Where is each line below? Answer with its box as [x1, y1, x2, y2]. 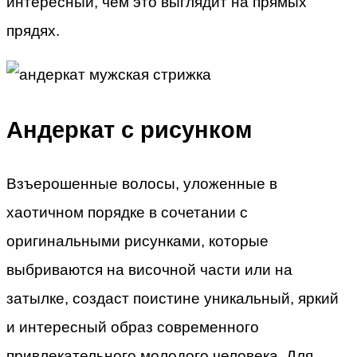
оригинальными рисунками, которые [6, 233, 269, 250]
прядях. [6, 22, 60, 40]
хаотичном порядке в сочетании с [6, 204, 248, 222]
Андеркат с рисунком [6, 116, 252, 143]
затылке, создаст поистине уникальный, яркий [6, 290, 339, 308]
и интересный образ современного [6, 319, 259, 336]
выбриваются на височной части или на [6, 261, 292, 279]
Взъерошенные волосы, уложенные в [6, 175, 277, 193]
